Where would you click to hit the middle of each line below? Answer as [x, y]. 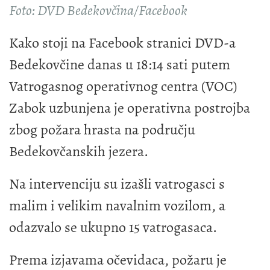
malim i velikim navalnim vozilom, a [117, 205]
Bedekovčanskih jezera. [79, 151]
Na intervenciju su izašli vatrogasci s [117, 184]
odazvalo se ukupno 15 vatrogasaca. [115, 227]
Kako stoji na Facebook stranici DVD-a [122, 42]
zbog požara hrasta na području [102, 129]
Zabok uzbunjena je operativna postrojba [130, 108]
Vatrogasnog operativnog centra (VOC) [123, 86]
